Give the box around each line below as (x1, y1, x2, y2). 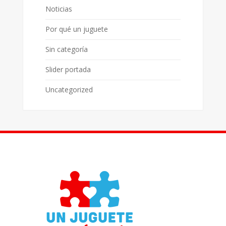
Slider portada (45, 65, 91, 74)
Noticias (45, 4, 72, 14)
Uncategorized (45, 85, 93, 94)
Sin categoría (45, 44, 88, 54)
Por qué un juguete (45, 24, 108, 34)
